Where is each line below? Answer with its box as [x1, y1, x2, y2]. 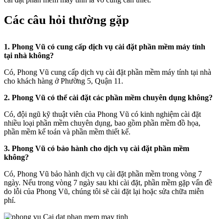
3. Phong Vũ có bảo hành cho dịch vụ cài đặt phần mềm [4, 144, 189, 153]
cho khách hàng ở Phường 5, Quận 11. [4, 77, 123, 85]
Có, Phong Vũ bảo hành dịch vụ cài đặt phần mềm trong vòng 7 [4, 170, 202, 178]
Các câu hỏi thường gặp [4, 13, 129, 26]
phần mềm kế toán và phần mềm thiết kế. [4, 128, 131, 136]
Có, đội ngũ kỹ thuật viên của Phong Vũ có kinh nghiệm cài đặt [4, 110, 201, 118]
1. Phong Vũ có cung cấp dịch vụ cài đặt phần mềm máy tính [4, 43, 205, 51]
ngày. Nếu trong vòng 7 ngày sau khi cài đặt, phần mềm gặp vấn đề [4, 178, 212, 187]
